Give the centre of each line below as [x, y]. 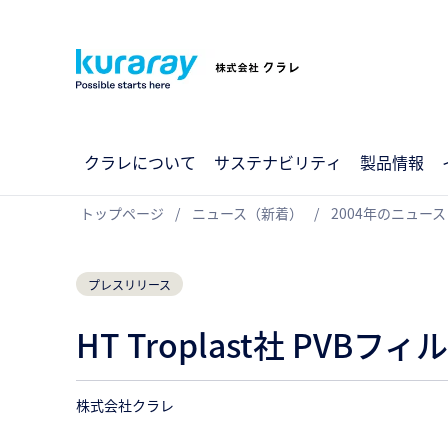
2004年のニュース [388, 213]
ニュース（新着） [247, 213]
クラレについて [140, 162]
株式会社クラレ [125, 405]
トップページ [122, 213]
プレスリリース [129, 284]
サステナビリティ [278, 162]
